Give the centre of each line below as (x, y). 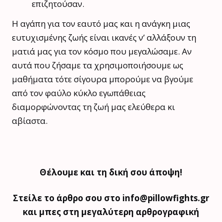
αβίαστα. (30, 121)
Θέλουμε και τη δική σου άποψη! (111, 172)
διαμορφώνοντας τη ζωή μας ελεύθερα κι (93, 107)
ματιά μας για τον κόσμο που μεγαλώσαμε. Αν (102, 52)
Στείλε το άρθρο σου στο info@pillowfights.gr (111, 198)
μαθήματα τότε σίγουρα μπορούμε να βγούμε (103, 79)
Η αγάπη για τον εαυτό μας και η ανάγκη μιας (101, 24)
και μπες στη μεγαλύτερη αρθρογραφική (111, 212)
